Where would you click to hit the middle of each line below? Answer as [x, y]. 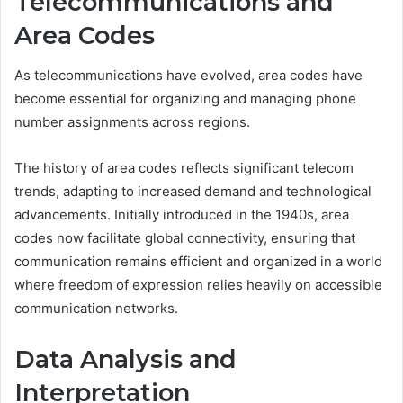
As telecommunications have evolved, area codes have [188, 76]
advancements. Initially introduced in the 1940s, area [182, 215]
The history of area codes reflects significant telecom [184, 168]
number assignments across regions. [132, 122]
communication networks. [96, 309]
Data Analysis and [125, 360]
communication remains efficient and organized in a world [198, 262]
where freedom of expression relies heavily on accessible [198, 285]
